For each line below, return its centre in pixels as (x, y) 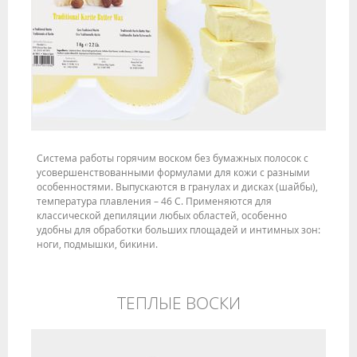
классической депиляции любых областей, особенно (162, 216)
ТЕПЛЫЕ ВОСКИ (178, 302)
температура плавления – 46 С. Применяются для (154, 201)
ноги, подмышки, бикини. (97, 244)
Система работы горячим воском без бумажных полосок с (173, 158)
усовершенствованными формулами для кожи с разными (173, 173)
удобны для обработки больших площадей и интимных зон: (178, 230)
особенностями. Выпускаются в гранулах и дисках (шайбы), (177, 187)
